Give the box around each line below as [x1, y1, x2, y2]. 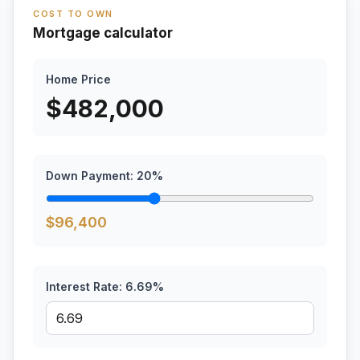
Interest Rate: [46, 280, 125, 293]
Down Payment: [46, 169, 137, 182]
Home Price [46, 72, 111, 86]
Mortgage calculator [33, 25, 173, 41]
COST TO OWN [33, 8, 113, 19]
